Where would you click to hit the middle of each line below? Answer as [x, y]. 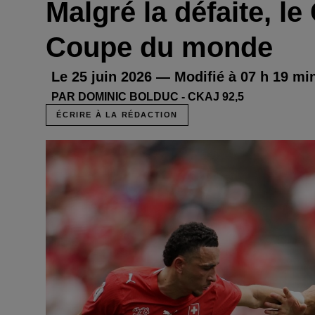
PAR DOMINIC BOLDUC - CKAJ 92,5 [148, 97]
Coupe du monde [159, 47]
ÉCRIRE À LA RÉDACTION [117, 114]
